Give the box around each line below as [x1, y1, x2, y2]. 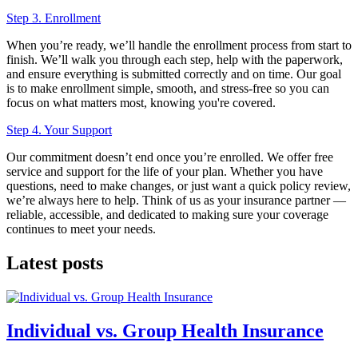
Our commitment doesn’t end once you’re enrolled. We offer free [6, 150, 333, 165]
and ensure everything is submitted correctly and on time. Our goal [6, 67, 341, 82]
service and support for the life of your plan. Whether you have [6, 165, 323, 179]
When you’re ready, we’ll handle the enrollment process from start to [6, 38, 352, 53]
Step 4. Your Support [6, 123, 112, 137]
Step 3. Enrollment [6, 11, 101, 26]
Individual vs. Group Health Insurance [6, 320, 324, 341]
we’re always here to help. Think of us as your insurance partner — [6, 193, 346, 208]
